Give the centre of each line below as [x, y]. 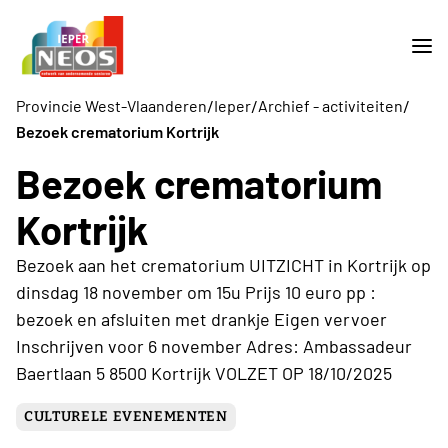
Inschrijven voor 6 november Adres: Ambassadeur [214, 345]
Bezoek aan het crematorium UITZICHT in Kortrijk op [223, 264]
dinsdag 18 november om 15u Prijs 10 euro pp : [196, 291]
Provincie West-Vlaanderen [111, 106]
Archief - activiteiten [330, 106]
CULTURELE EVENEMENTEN [126, 416]
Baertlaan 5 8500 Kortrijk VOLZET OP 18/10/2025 [204, 372]
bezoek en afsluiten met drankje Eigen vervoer [201, 318]
